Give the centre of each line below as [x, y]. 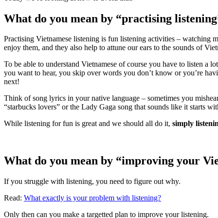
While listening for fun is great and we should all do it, [88, 124]
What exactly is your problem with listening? [92, 198]
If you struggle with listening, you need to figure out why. [92, 182]
